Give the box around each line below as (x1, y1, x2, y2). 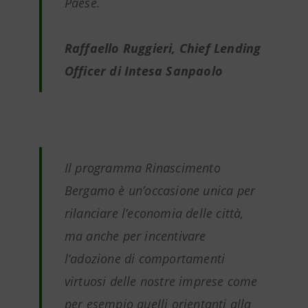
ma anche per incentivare (64, 228, 206, 244)
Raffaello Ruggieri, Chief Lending (64, 40, 261, 56)
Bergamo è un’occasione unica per (64, 182, 256, 199)
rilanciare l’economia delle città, (64, 205, 244, 221)
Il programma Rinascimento (64, 159, 221, 176)
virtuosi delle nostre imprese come (64, 273, 258, 289)
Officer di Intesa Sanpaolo (64, 63, 223, 79)
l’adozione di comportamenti (64, 250, 225, 267)
